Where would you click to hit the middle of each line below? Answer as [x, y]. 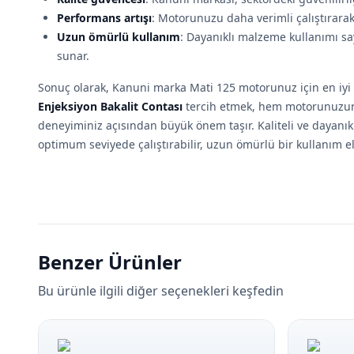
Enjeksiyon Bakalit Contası [110, 106]
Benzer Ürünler [110, 262]
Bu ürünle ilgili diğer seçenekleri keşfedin [161, 291]
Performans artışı [104, 18]
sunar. [73, 56]
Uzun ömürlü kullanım [119, 37]
